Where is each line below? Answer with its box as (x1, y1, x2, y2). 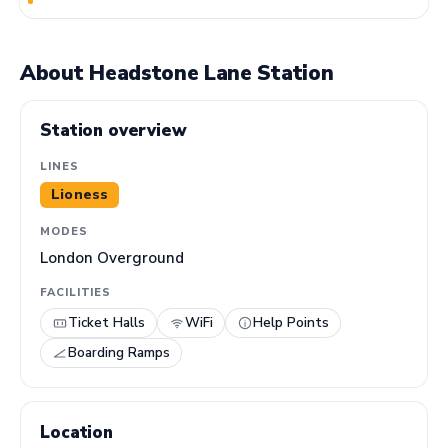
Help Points (253, 313, 330, 333)
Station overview (40, 119, 187, 143)
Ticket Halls (68, 313, 146, 333)
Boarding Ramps (68, 343, 171, 363)
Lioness (51, 185, 109, 205)
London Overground (40, 247, 185, 268)
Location (40, 420, 113, 444)
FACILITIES (40, 285, 112, 301)
